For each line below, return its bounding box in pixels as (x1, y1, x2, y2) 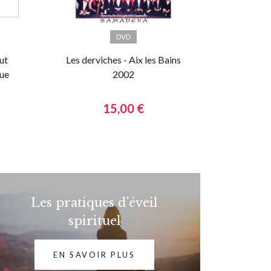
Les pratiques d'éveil (31, 195, 158, 210)
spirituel (68, 213, 121, 228)
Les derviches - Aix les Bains (65, 54, 181, 66)
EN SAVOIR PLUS (53, 249, 135, 260)
